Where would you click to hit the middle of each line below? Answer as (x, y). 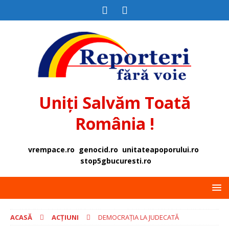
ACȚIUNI (65, 217)
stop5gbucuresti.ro (116, 161)
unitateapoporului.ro (161, 150)
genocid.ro (98, 150)
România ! (114, 123)
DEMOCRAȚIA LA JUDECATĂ (139, 217)
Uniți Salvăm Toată (114, 102)
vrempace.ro (51, 150)
